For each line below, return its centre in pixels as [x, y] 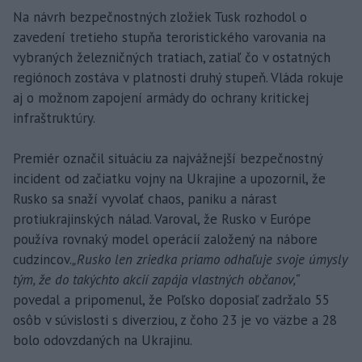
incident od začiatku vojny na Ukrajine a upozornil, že [169, 179]
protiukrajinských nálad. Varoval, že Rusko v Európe [162, 219]
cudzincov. [42, 260]
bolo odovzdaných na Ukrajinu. [103, 341]
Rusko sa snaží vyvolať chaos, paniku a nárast [145, 199]
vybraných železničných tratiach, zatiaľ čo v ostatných [172, 58]
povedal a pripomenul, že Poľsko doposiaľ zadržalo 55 [171, 300]
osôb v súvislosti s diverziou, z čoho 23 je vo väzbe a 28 [175, 320]
